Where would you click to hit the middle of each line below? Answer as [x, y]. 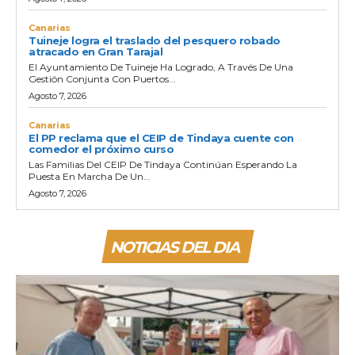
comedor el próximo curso [101, 149]
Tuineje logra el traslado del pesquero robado [155, 40]
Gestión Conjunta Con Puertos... [102, 78]
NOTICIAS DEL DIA [174, 247]
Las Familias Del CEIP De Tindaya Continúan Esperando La [163, 164]
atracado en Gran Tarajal [95, 51]
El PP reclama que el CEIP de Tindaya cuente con [161, 137]
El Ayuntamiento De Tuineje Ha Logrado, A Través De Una [161, 67]
